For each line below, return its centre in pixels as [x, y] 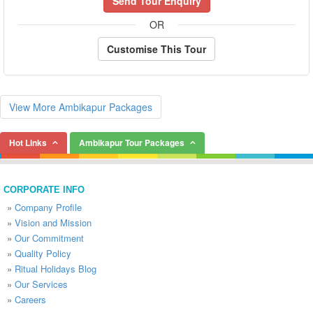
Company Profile [48, 207]
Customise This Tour [156, 49]
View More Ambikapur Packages [81, 107]
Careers [30, 299]
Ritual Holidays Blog [56, 269]
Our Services [41, 284]
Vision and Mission [53, 223]
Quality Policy [43, 253]
